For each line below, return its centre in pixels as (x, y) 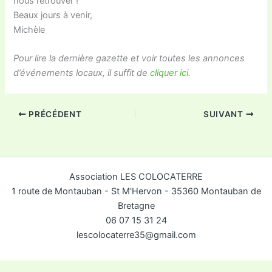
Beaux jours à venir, (53, 15)
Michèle (29, 29)
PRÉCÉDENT (54, 114)
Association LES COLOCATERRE (136, 177)
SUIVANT (225, 114)
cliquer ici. (171, 73)
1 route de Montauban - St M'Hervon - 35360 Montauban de (136, 192)
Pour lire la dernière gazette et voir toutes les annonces (129, 59)
